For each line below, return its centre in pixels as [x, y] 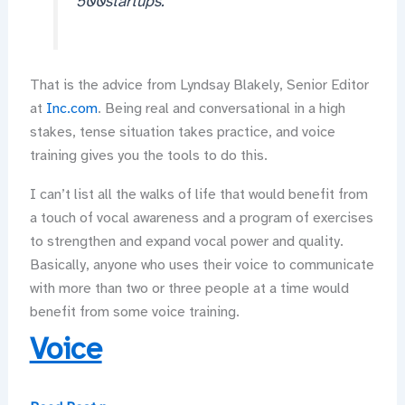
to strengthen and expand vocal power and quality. [186, 242]
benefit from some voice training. [134, 312]
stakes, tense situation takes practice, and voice [182, 132]
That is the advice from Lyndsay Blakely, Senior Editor [199, 85]
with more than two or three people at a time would [189, 289]
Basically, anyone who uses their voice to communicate [202, 265]
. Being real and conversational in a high [221, 109]
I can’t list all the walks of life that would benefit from [198, 195]
